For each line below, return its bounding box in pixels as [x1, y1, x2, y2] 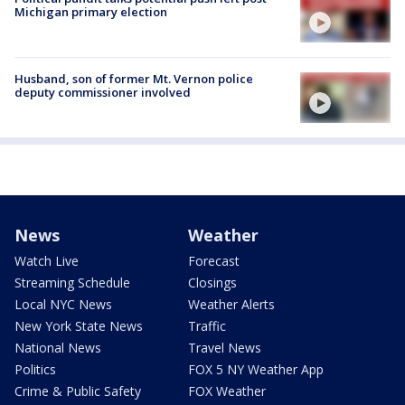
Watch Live [14, 252, 79, 270]
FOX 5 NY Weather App [188, 361, 324, 379]
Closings [188, 274, 237, 292]
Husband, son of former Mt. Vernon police [14, 71, 253, 87]
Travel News [188, 339, 261, 357]
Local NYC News [14, 296, 112, 314]
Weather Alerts [188, 296, 275, 314]
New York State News [14, 317, 143, 335]
